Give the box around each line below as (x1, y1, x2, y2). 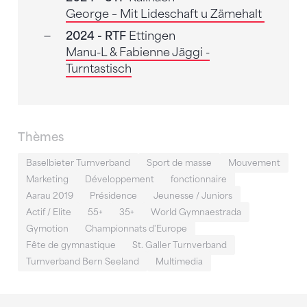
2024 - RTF (65, 29, 129, 42)
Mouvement (228, 157, 280, 168)
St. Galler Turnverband (132, 239, 227, 250)
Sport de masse (147, 157, 212, 168)
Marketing (26, 173, 69, 184)
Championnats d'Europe (85, 223, 187, 234)
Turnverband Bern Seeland (26, 256, 139, 267)
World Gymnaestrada (151, 206, 241, 217)
